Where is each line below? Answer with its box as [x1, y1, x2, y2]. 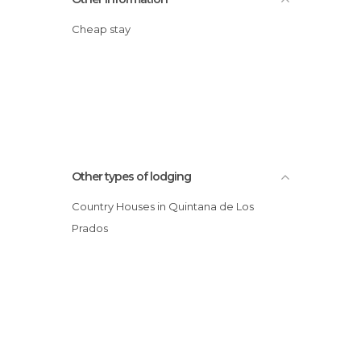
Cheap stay [80, 22, 131, 35]
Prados [72, 221, 108, 234]
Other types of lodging [72, 168, 191, 184]
